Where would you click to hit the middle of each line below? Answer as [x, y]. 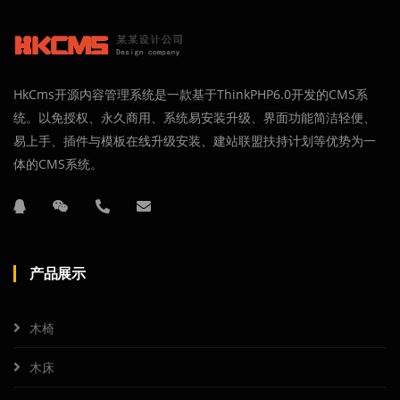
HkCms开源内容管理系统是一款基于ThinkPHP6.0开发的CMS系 [191, 94]
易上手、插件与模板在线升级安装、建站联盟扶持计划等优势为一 [195, 141]
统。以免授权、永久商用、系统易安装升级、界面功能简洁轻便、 [195, 117]
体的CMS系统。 [58, 164]
